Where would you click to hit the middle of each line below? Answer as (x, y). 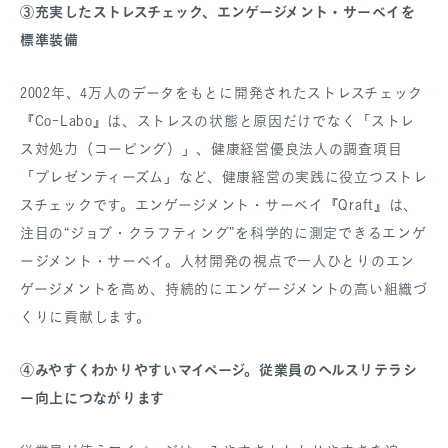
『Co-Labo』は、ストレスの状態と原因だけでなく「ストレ (217, 120)
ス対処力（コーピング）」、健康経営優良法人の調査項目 (211, 148)
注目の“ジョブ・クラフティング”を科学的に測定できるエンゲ (223, 232)
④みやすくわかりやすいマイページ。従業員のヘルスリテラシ (219, 369)
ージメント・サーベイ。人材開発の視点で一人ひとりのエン (217, 260)
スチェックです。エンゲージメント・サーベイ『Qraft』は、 (219, 204)
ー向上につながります (92, 397)
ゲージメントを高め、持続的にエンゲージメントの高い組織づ (224, 288)
